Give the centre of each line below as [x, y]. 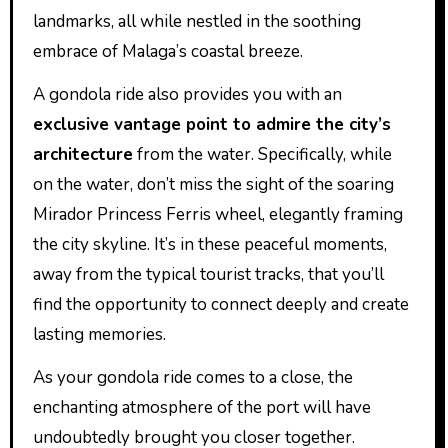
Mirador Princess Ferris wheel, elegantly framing [217, 214]
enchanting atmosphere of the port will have [201, 407]
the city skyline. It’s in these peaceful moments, [209, 244]
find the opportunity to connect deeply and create [220, 304]
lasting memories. [99, 334]
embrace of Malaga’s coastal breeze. [167, 51]
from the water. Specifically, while [262, 154]
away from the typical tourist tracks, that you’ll [208, 274]
